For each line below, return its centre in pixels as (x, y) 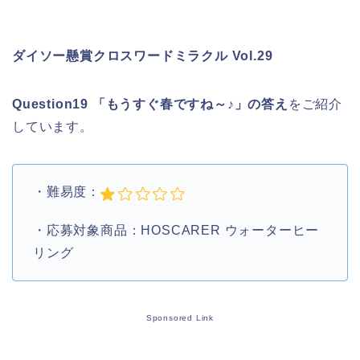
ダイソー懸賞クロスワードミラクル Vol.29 (143, 56)
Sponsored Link (180, 318)
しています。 (53, 127)
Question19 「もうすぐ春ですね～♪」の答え (150, 104)
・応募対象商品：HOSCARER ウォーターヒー (176, 231)
